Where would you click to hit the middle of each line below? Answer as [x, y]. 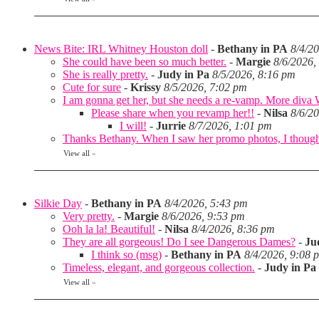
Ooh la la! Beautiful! [109, 229]
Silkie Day [58, 203]
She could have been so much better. [145, 62]
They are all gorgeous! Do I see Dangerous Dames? [179, 242]
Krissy [146, 87]
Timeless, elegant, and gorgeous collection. [159, 267]
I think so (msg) [126, 255]
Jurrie [171, 126]
